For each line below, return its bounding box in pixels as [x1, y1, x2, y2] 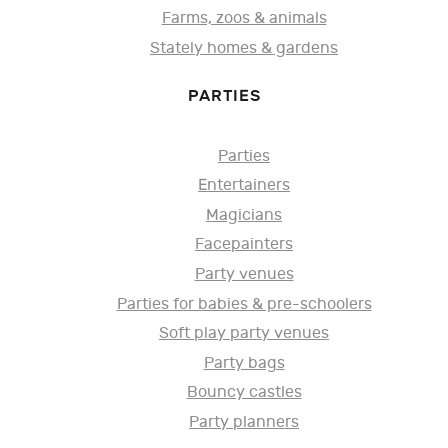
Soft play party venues [159, 324, 329, 344]
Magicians [206, 205, 282, 225]
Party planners [189, 412, 299, 432]
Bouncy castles [186, 383, 302, 403]
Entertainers [198, 176, 290, 196]
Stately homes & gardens [150, 38, 338, 58]
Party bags [203, 353, 285, 373]
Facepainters [195, 235, 293, 255]
